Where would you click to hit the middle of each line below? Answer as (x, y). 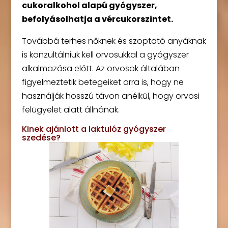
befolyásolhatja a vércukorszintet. (97, 19)
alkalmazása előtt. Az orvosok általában (101, 69)
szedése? (41, 138)
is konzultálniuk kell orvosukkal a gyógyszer (105, 55)
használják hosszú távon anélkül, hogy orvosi (110, 96)
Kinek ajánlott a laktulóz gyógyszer (94, 129)
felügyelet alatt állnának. (70, 110)
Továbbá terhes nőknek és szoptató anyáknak (114, 41)
